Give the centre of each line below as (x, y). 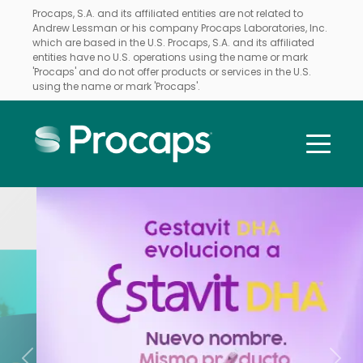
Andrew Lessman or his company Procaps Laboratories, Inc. (180, 28)
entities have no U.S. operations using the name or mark (170, 57)
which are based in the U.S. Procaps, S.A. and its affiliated (173, 43)
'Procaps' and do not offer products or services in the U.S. (172, 72)
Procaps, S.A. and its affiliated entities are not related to (168, 13)
